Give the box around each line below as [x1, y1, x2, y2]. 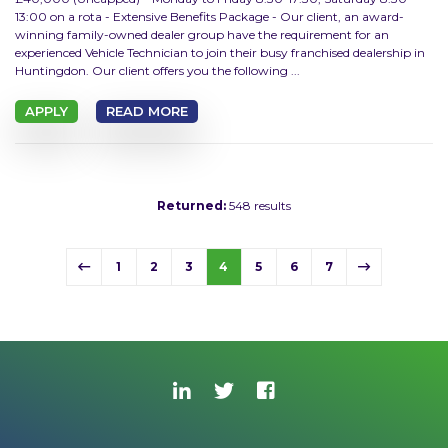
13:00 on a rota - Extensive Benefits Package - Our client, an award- [15, 9, 404, 24]
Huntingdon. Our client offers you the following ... [15, 63, 300, 78]
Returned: [157, 198, 226, 213]
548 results [226, 198, 291, 213]
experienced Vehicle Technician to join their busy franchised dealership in [15, 45, 425, 60]
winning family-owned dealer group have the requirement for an [15, 27, 389, 42]
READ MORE [106, 103, 188, 119]
